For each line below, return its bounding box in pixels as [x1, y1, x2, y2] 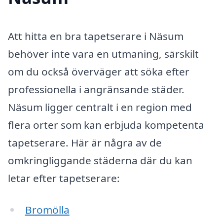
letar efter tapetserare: [8, 171, 120, 185]
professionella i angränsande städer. [8, 82, 184, 96]
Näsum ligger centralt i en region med [8, 100, 192, 114]
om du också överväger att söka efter [8, 64, 189, 78]
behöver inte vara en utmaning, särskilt [8, 46, 199, 61]
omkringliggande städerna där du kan [8, 153, 192, 167]
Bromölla [25, 202, 70, 217]
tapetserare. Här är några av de [8, 135, 162, 149]
